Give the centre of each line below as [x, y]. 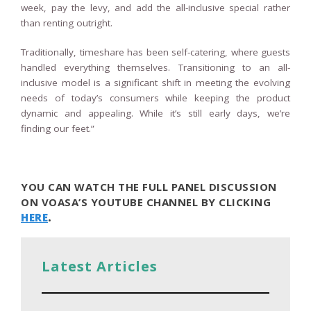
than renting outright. [67, 23]
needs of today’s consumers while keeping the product [155, 98]
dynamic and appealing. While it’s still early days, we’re [155, 113]
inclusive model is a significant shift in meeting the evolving [155, 82]
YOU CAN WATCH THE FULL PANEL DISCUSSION [149, 186]
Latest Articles [100, 266]
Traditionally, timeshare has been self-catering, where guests [155, 52]
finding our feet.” [58, 128]
